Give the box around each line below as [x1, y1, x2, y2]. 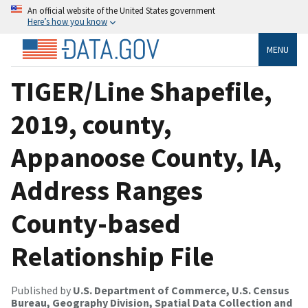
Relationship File [11, 239, 214, 274]
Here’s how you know [27, 16, 107, 27]
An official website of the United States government [27, 5, 215, 16]
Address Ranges [11, 173, 203, 208]
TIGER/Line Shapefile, [11, 74, 272, 109]
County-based [11, 206, 181, 241]
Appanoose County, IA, [11, 140, 282, 175]
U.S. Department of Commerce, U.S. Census [73, 283, 289, 297]
